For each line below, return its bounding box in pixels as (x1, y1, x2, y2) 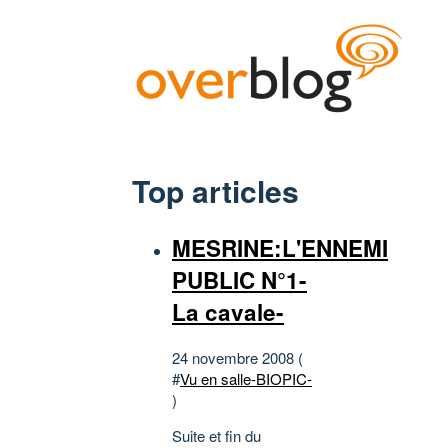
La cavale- (172, 296, 284, 329)
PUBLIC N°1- (172, 264, 307, 297)
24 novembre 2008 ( (172, 346, 303, 368)
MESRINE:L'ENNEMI (172, 232, 388, 265)
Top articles (132, 169, 299, 213)
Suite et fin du (172, 424, 261, 446)
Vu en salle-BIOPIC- (180, 367, 312, 389)
